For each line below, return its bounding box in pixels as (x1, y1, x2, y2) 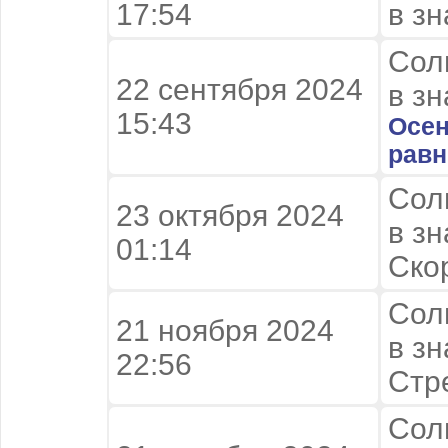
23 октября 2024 (116, 198, 344, 232)
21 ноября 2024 (116, 313, 334, 347)
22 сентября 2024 (116, 72, 371, 106)
